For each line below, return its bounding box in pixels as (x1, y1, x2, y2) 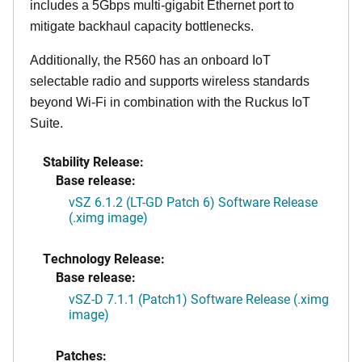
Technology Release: (43, 249, 165, 267)
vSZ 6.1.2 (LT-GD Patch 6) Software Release (69, 192, 318, 210)
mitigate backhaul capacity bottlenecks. (30, 19, 254, 33)
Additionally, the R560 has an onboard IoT (30, 53, 271, 67)
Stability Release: (43, 152, 144, 170)
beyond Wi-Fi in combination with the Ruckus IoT (30, 95, 310, 109)
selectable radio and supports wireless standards (30, 74, 309, 88)
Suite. (30, 116, 63, 130)
